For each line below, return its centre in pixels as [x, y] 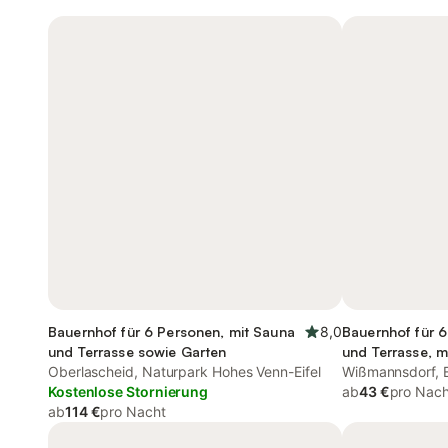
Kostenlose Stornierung [128, 391]
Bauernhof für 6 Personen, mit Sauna [171, 331]
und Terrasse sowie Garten [137, 351]
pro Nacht [133, 411]
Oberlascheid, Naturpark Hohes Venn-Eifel [184, 371]
